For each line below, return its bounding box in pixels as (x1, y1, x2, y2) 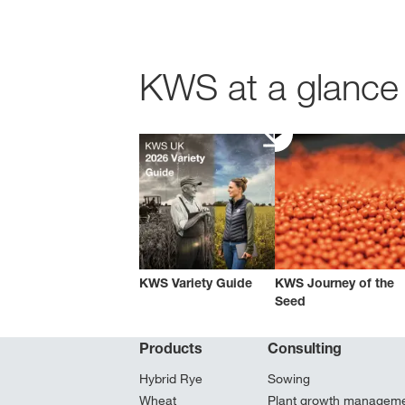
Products (139, 339, 202, 357)
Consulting (268, 339, 342, 357)
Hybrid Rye (139, 371, 202, 387)
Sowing (268, 371, 310, 387)
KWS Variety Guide (139, 275, 252, 290)
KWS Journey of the (275, 275, 394, 290)
